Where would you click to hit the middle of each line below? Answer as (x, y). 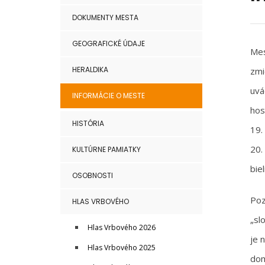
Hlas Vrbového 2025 (122, 248)
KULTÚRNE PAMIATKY (106, 149)
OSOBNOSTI (93, 175)
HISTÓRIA (88, 123)
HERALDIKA (90, 70)
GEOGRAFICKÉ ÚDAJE (109, 43)
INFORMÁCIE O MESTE (109, 96)
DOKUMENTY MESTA (105, 17)
